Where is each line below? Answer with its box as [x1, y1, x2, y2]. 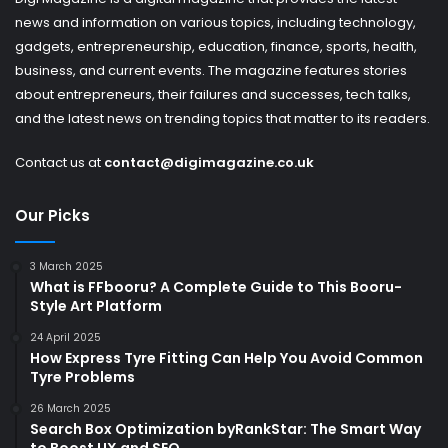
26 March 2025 [30, 400, 111, 416]
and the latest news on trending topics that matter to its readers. [15, 108, 430, 128]
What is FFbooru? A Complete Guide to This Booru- [30, 276, 402, 297]
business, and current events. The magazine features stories [15, 60, 407, 80]
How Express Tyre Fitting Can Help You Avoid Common [30, 347, 423, 368]
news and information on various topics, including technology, [15, 12, 416, 32]
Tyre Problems [30, 366, 135, 387]
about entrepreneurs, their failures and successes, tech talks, [15, 84, 411, 104]
